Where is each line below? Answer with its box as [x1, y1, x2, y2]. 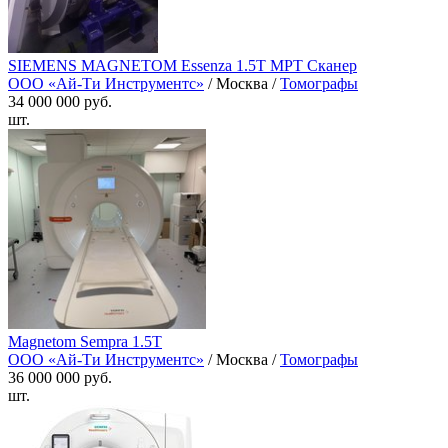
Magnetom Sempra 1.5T [8, 333, 162, 351]
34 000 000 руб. [8, 93, 112, 111]
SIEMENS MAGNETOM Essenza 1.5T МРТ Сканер [8, 57, 357, 75]
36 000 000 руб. [8, 369, 112, 387]
